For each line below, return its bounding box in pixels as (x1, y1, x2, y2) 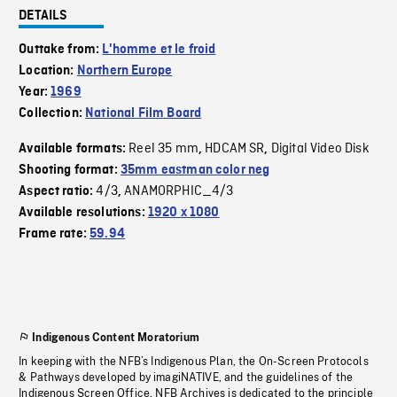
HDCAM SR (205, 140, 265, 159)
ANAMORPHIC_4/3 (124, 183, 234, 201)
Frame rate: (19, 227, 90, 242)
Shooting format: (19, 163, 121, 178)
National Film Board (85, 106, 202, 121)
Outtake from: (19, 43, 103, 58)
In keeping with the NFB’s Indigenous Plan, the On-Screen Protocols (19, 355, 369, 369)
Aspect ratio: (19, 184, 97, 199)
